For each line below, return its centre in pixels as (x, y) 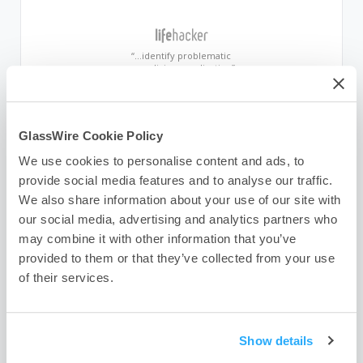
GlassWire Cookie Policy (91, 135)
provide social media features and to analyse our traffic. (176, 181)
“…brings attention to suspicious (181, 270)
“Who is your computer (181, 342)
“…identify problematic (181, 55)
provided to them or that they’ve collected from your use (177, 258)
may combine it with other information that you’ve (158, 239)
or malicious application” (181, 67)
